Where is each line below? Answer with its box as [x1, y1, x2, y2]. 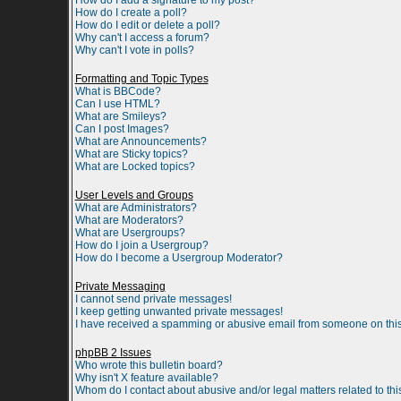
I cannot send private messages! [74, 293, 232, 305]
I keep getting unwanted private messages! [74, 305, 283, 318]
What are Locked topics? [74, 160, 195, 173]
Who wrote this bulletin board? [74, 359, 223, 371]
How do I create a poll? [74, 6, 187, 19]
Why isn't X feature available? [74, 371, 218, 384]
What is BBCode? [74, 85, 161, 98]
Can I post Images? [74, 123, 169, 135]
